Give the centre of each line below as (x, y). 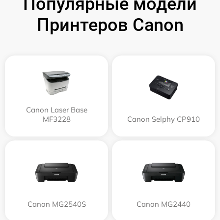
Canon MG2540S (56, 204)
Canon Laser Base (56, 110)
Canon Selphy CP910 (164, 119)
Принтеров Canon (110, 25)
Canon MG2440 (164, 204)
